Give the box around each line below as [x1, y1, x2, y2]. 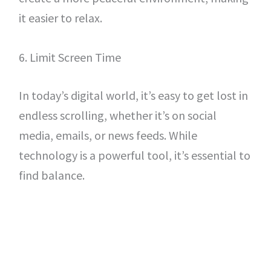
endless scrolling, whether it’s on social [18, 108, 217, 123]
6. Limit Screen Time [18, 50, 121, 65]
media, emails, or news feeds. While [18, 128, 197, 143]
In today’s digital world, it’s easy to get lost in [18, 88, 248, 103]
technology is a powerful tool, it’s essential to [18, 148, 250, 163]
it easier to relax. [18, 10, 102, 25]
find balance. [18, 168, 85, 183]
